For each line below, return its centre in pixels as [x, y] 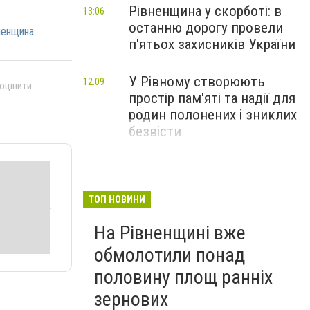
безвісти [155, 131]
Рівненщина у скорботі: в [205, 11]
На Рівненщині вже [170, 233]
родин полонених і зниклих [213, 115]
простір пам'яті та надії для [212, 98]
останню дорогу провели [206, 28]
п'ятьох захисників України [212, 44]
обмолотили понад [170, 255]
